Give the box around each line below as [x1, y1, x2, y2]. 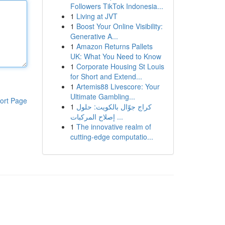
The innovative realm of [76, 122, 151, 132]
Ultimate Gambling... [70, 91, 135, 101]
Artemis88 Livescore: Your [76, 81, 160, 91]
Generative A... [70, 31, 118, 41]
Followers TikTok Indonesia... [70, 1, 163, 11]
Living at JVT [76, 11, 118, 21]
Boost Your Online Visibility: [76, 21, 163, 31]
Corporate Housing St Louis [76, 61, 164, 71]
